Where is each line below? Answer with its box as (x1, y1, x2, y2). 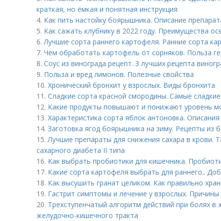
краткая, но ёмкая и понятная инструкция (37, 4, 178, 14)
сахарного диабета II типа (37, 146, 125, 155)
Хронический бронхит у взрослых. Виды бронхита (48, 80, 215, 90)
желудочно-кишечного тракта (37, 211, 138, 220)
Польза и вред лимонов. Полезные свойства (44, 70, 194, 79)
